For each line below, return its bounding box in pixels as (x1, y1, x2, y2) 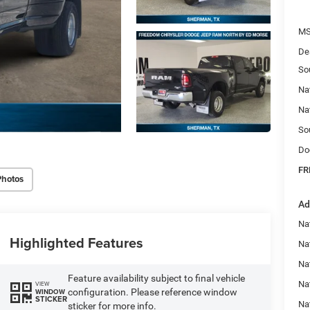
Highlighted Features (9, 232, 143, 253)
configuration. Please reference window (67, 286, 237, 298)
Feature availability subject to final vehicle (67, 272, 245, 284)
